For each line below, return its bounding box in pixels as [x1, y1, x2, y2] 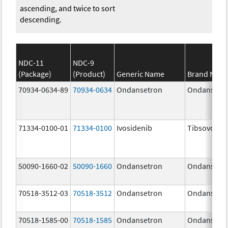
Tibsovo [187, 122, 215, 133]
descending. [20, 14, 62, 24]
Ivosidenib [117, 122, 153, 133]
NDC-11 [18, 57, 44, 68]
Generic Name [117, 68, 165, 79]
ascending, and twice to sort [20, 3, 116, 13]
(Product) [73, 68, 106, 79]
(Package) [18, 68, 52, 79]
